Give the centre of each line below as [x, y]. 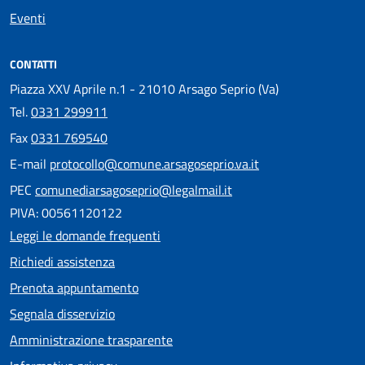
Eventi [28, 18]
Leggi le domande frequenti [85, 236]
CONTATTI [33, 64]
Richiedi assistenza [62, 262]
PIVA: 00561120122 [66, 213]
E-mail [30, 164]
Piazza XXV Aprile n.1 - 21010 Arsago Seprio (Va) [144, 89]
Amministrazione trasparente [91, 340]
